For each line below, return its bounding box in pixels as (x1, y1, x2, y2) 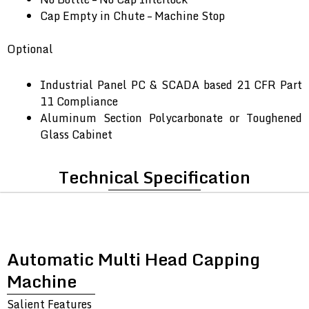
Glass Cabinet (40, 126, 112, 144)
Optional (7, 40, 53, 59)
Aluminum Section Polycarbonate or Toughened (40, 109, 302, 128)
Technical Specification (59, 163, 250, 192)
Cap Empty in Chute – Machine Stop (40, 7, 225, 26)
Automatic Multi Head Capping (7, 245, 260, 274)
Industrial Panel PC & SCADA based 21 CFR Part (40, 76, 302, 94)
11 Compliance (40, 92, 118, 111)
